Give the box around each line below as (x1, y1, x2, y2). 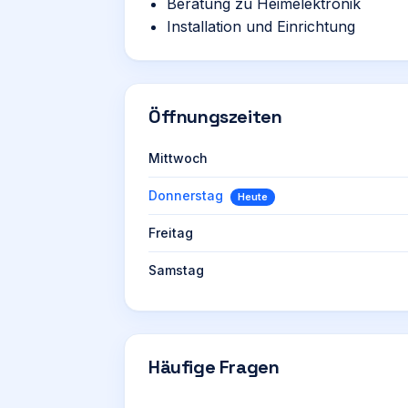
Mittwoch (148, 150, 208, 166)
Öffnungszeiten (148, 105, 282, 128)
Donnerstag (148, 188, 223, 203)
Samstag (148, 262, 204, 278)
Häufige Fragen (148, 355, 280, 379)
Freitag (148, 225, 193, 240)
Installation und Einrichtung (167, 17, 355, 36)
